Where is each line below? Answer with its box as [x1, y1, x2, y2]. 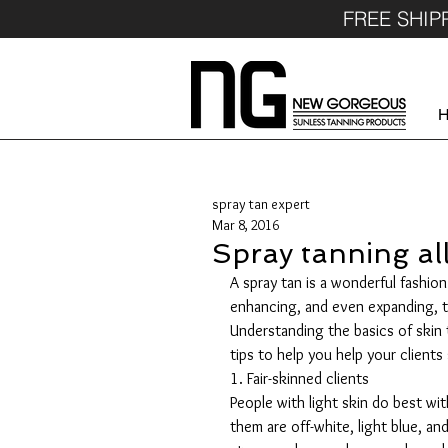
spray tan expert [212, 195, 310, 213]
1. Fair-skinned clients [230, 369, 369, 388]
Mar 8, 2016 [212, 216, 279, 234]
